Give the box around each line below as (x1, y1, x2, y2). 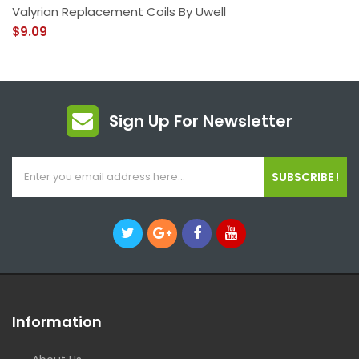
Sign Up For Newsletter (109, 110, 292, 132)
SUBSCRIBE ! (272, 169, 339, 185)
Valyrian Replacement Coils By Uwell (12, 3, 226, 20)
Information (12, 312, 102, 332)
